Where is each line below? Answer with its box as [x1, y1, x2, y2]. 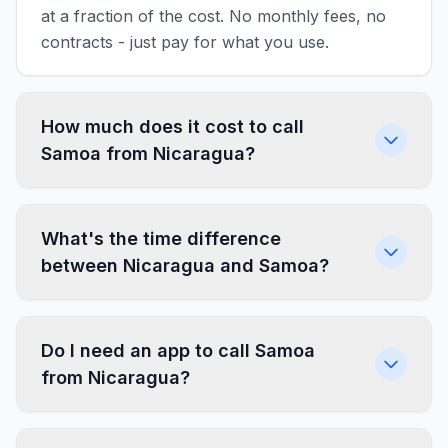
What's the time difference [41, 228, 281, 249]
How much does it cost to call [41, 116, 304, 137]
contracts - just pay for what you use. [41, 32, 329, 52]
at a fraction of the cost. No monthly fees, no [41, 6, 386, 26]
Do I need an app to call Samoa [41, 340, 315, 361]
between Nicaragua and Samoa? [41, 255, 329, 276]
